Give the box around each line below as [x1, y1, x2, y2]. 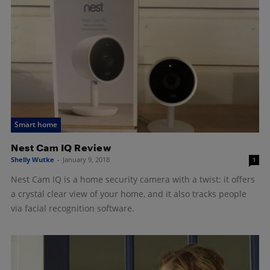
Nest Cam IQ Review [11, 141, 111, 153]
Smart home [14, 119, 57, 130]
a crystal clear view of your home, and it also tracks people [11, 187, 246, 199]
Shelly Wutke [11, 154, 54, 164]
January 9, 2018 [63, 154, 110, 164]
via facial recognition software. [11, 202, 134, 214]
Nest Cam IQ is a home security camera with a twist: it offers [11, 173, 255, 185]
